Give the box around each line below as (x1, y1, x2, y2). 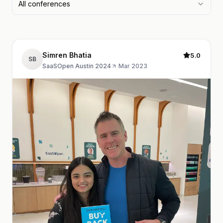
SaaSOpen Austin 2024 (42, 62, 111, 70)
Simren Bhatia (42, 51, 92, 59)
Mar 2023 (118, 62, 147, 70)
